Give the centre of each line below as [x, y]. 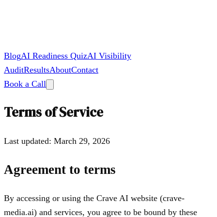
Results [37, 70]
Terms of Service [54, 112]
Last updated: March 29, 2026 [57, 141]
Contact [85, 70]
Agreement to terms [60, 170]
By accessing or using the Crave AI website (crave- [94, 198]
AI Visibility [109, 56]
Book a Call [25, 84]
